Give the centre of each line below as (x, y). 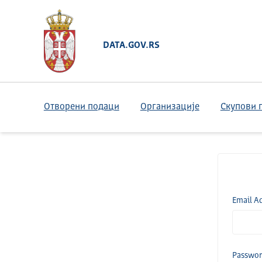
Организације (170, 107)
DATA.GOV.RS (131, 45)
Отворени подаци (81, 107)
